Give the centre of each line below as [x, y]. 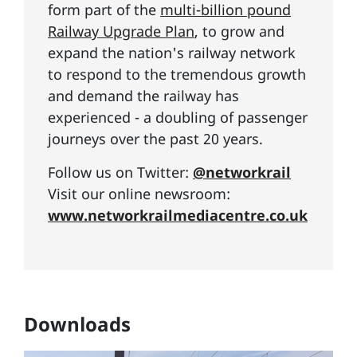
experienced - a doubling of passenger [178, 118]
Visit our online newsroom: [139, 194]
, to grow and [239, 31]
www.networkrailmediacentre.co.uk [178, 216]
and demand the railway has [143, 96]
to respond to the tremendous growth [177, 75]
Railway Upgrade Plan [121, 31]
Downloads [77, 324]
